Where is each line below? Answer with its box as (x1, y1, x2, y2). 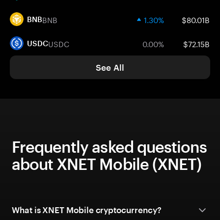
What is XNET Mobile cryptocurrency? (12, 205, 162, 215)
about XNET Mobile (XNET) (12, 155, 201, 173)
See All (96, 62, 124, 72)
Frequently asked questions (12, 137, 207, 156)
